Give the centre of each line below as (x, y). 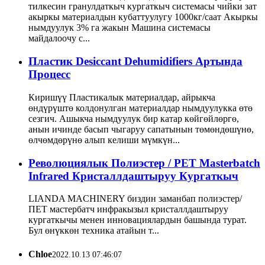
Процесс (49, 75)
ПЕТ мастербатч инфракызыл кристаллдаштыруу (128, 209)
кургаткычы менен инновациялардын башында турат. (138, 220)
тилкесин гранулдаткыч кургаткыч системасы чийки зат (143, 7)
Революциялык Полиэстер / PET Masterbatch (144, 163)
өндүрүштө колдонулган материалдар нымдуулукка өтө (140, 108)
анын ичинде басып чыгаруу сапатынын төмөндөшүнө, (141, 129)
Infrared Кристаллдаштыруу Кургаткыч (133, 176)
